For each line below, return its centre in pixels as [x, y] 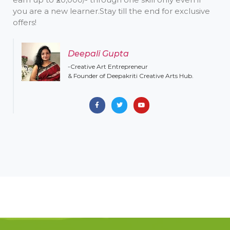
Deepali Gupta [98, 53]
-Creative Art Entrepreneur [108, 66]
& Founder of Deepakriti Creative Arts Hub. [131, 75]
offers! [25, 23]
